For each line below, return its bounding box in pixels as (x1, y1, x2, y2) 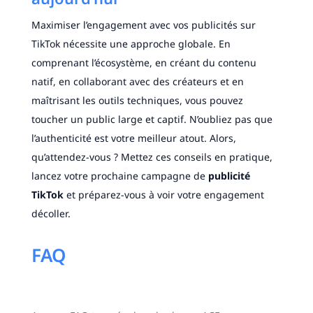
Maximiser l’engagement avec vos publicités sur (31, 18, 256, 32)
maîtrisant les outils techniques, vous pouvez (31, 94, 243, 108)
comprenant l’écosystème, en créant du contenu (31, 56, 256, 70)
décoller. (31, 207, 71, 221)
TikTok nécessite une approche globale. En (31, 37, 231, 51)
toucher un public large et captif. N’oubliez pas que (31, 112, 272, 126)
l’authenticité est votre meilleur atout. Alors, (31, 131, 236, 145)
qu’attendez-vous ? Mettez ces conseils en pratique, (31, 150, 272, 164)
